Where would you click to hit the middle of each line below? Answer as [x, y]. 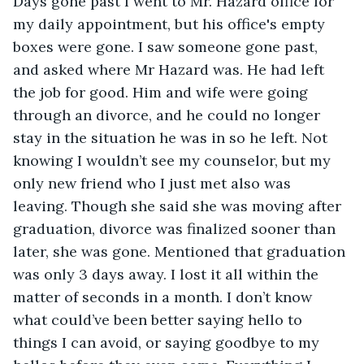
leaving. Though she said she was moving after [179, 206]
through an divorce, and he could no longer [169, 115]
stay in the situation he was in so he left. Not [172, 137]
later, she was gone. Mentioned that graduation [181, 251]
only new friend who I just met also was [154, 183]
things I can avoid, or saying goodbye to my [168, 342]
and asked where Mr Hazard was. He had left [171, 69]
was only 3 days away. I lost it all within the [168, 274]
